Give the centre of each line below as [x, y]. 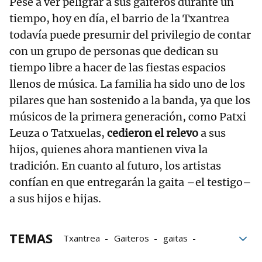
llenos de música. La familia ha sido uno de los [127, 84]
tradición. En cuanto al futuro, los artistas [115, 166]
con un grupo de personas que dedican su [114, 51]
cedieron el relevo [153, 133]
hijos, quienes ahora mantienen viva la [108, 150]
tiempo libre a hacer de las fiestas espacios [118, 68]
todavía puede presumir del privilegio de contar [130, 35]
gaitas [175, 238]
